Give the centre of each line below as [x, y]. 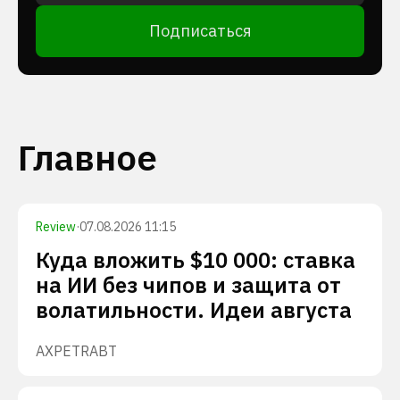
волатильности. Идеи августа [194, 310]
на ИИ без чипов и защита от [188, 285]
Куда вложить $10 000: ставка [196, 260]
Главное [87, 157]
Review [56, 227]
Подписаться [200, 31]
